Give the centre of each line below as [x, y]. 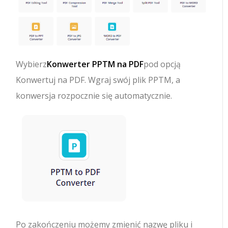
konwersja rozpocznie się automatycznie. [94, 96]
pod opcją [162, 64]
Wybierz [32, 64]
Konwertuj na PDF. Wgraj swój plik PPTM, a [98, 80]
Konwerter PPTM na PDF [95, 64]
